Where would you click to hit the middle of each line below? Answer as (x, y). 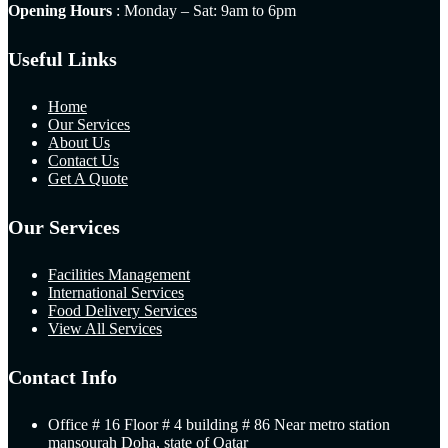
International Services (116, 292)
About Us (79, 142)
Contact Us (83, 160)
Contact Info (62, 376)
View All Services (105, 328)
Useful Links (62, 58)
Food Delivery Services (122, 310)
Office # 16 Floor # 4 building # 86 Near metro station (219, 424)
